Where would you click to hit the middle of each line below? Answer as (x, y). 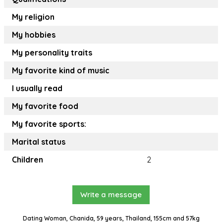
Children (28, 160)
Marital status (39, 142)
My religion (33, 17)
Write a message (111, 195)
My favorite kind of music (61, 71)
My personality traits (52, 53)
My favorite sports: (49, 124)
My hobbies (34, 35)
